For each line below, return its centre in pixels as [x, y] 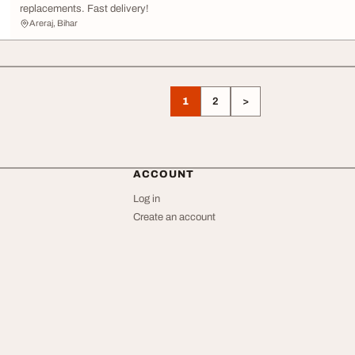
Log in [147, 199]
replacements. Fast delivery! [84, 9]
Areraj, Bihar [53, 23]
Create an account [174, 217]
